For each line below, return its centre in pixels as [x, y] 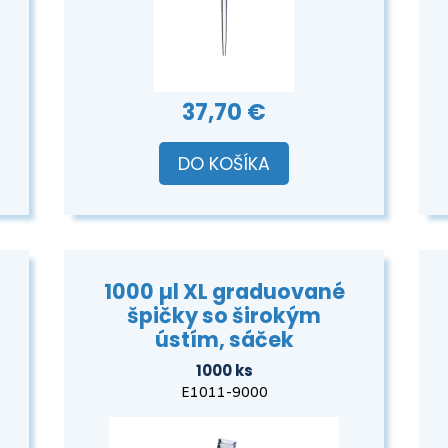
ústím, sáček [224, 340]
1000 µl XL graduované [224, 292]
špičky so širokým [224, 316]
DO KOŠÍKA [224, 163]
